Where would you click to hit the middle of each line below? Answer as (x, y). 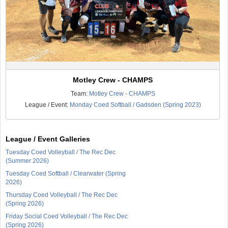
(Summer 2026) (27, 161)
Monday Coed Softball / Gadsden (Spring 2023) (135, 105)
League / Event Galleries (48, 139)
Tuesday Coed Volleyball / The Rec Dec (61, 152)
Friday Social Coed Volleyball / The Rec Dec (67, 217)
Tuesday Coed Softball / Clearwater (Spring (66, 174)
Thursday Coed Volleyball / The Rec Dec (62, 195)
